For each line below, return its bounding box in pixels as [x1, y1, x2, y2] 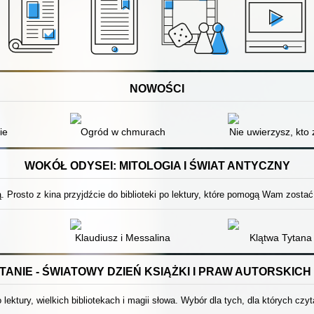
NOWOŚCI [130, 82, 184, 95]
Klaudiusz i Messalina [75, 231, 171, 243]
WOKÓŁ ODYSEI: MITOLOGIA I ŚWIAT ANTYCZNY [24, 159, 290, 172]
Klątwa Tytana [249, 231, 312, 243]
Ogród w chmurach [80, 125, 165, 137]
